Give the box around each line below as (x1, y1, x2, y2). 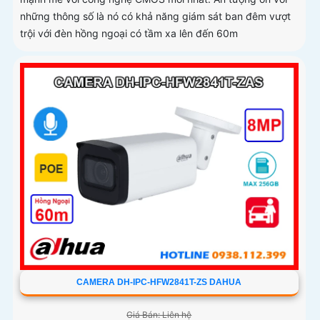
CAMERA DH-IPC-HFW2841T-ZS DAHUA (76, 276, 242, 287)
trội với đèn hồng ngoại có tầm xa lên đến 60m (20, 27, 238, 40)
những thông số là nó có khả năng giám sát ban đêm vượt (20, 10, 291, 23)
